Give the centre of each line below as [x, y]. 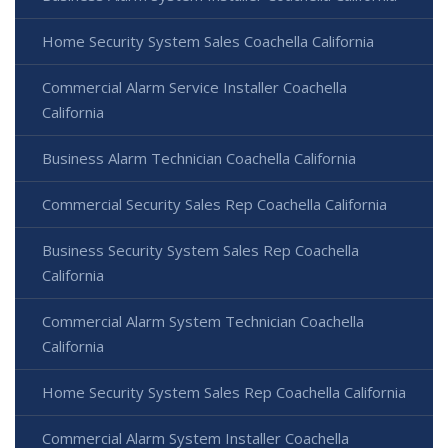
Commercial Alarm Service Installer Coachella [194, 87]
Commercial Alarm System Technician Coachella [203, 321]
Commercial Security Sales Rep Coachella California [214, 204]
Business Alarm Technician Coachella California [199, 158]
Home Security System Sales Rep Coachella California [224, 392]
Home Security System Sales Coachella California [208, 41]
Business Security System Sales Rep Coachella [200, 250]
